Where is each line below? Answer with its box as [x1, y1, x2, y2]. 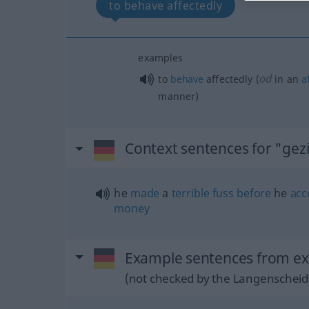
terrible [171, 185, 210, 201]
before [237, 185, 272, 201]
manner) [158, 89, 199, 103]
